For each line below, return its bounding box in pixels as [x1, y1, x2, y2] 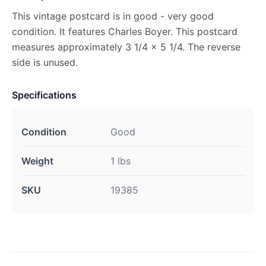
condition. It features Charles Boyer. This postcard [12, 26, 237, 37]
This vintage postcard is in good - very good [12, 10, 214, 22]
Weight [21, 155, 53, 167]
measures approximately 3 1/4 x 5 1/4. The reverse [12, 41, 240, 53]
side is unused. [12, 56, 78, 68]
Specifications [12, 89, 77, 101]
